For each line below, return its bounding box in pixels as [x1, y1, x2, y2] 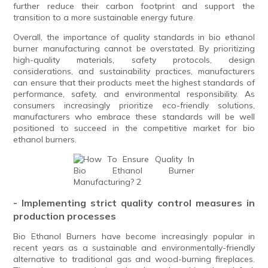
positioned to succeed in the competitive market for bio [13, 123, 255, 134]
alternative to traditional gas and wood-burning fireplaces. [13, 254, 255, 265]
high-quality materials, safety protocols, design [13, 54, 255, 66]
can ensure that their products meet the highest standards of [13, 77, 255, 89]
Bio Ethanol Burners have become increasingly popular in [13, 231, 255, 242]
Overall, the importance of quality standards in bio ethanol [13, 32, 255, 43]
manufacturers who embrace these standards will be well [13, 111, 255, 123]
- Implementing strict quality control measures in [13, 197, 255, 209]
